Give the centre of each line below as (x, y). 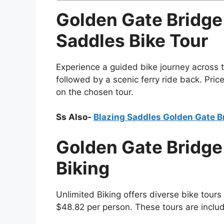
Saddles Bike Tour (132, 40)
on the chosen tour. (95, 92)
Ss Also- (75, 117)
